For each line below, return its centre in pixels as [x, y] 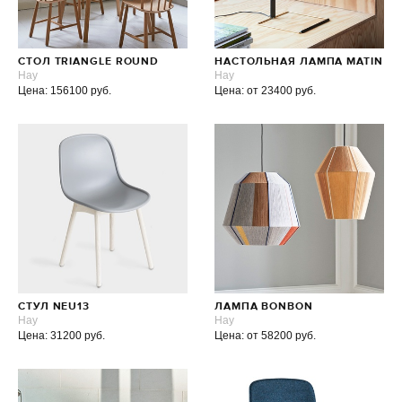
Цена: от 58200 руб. [265, 336]
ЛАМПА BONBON [263, 307]
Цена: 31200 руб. [61, 336]
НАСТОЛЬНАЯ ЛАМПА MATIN [298, 62]
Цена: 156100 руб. [65, 91]
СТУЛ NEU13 [54, 307]
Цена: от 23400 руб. [265, 91]
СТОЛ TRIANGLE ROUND [89, 62]
